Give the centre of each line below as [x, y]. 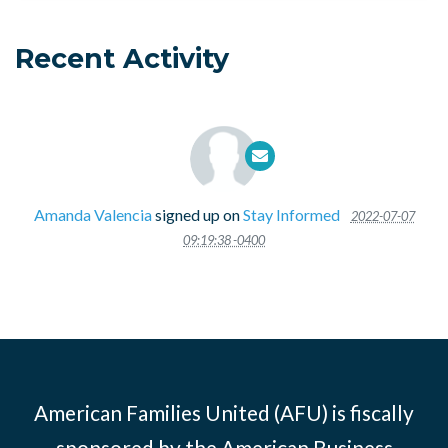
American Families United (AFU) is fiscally [224, 412]
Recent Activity [122, 58]
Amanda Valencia [92, 214]
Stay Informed [291, 214]
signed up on [197, 214]
